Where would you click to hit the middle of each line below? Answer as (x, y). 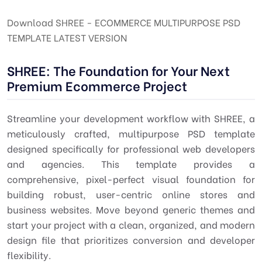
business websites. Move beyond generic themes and (131, 209)
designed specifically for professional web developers (131, 148)
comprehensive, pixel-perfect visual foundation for (131, 179)
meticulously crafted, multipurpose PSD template (131, 133)
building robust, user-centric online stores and (131, 194)
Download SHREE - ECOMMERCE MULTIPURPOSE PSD (124, 22)
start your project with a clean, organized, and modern (131, 224)
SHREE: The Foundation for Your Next (118, 70)
